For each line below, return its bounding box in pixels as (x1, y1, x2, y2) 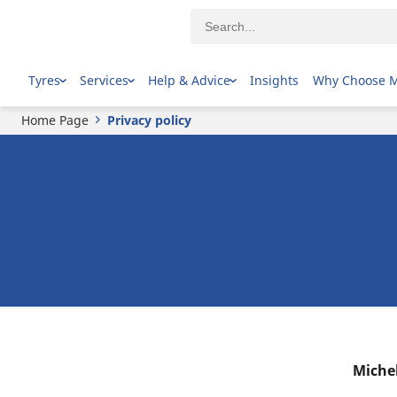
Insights (250, 71, 299, 89)
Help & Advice (148, 71, 230, 89)
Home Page (21, 112, 89, 128)
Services (80, 71, 128, 89)
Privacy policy (107, 112, 191, 128)
